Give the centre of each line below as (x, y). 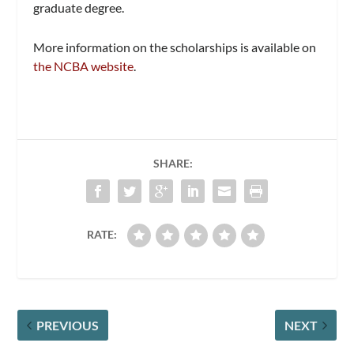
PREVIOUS (68, 325)
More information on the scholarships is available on (175, 47)
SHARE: (173, 163)
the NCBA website (84, 66)
